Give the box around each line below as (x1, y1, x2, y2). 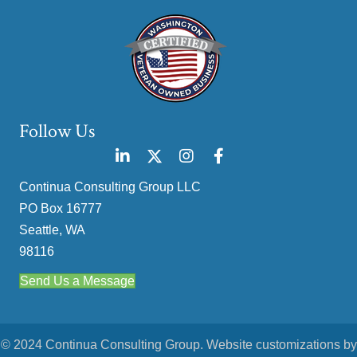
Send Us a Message (20, 274, 135, 288)
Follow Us (19, 119, 95, 144)
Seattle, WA (19, 223, 85, 237)
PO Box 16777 (19, 202, 102, 216)
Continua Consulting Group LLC (19, 180, 201, 194)
